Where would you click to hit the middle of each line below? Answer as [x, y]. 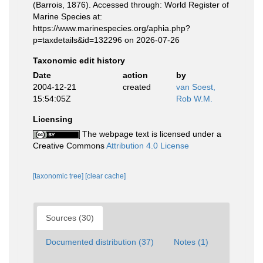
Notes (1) [191, 242]
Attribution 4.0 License [148, 146]
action [135, 75]
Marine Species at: [68, 16]
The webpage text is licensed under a [151, 134]
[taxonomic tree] [59, 176]
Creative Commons [70, 146]
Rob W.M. [194, 99]
